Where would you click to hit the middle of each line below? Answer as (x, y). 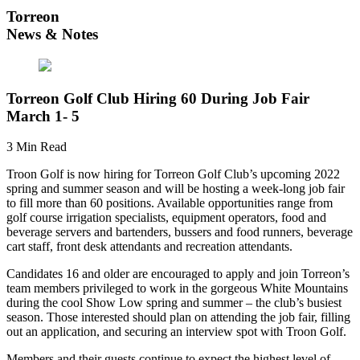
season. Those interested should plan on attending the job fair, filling (178, 317)
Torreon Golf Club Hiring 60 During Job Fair (158, 98)
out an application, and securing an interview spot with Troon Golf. (176, 332)
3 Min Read (37, 147)
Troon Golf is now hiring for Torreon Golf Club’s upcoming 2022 (173, 174)
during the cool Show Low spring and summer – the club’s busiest (174, 303)
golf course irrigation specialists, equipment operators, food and (166, 218)
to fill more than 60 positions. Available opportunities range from (170, 203)
